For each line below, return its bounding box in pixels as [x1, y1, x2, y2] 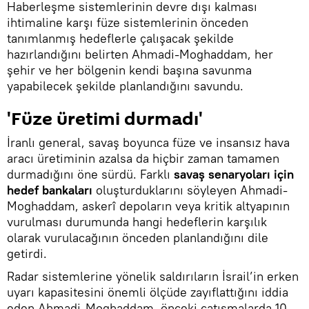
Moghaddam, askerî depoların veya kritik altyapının [7, 198, 290, 215]
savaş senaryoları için [174, 166, 294, 183]
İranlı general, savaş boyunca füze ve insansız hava [7, 134, 290, 151]
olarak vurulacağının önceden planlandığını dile [7, 230, 268, 246]
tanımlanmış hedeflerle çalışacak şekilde [7, 30, 234, 47]
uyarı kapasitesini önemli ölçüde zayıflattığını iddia [7, 284, 288, 301]
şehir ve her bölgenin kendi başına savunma [7, 62, 252, 79]
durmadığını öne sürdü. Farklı [7, 166, 174, 183]
